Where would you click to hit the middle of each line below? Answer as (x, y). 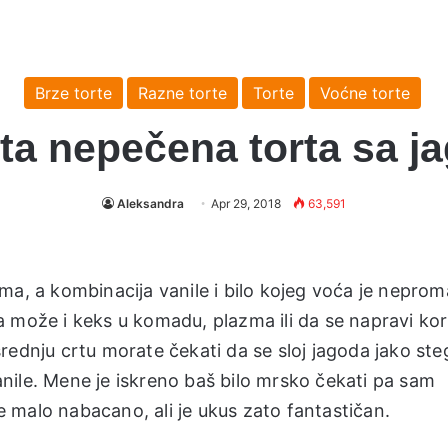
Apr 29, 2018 (246, 203)
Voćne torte (364, 92)
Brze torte (73, 92)
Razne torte (182, 92)
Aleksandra (150, 203)
